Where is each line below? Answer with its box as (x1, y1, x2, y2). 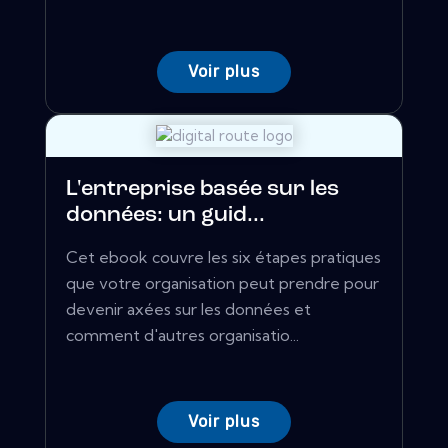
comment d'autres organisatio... (66, 325, 299, 346)
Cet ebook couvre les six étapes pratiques (66, 247, 381, 268)
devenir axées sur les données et (66, 299, 311, 320)
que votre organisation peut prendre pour (66, 273, 379, 294)
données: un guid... (66, 204, 265, 228)
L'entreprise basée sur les (66, 178, 339, 202)
